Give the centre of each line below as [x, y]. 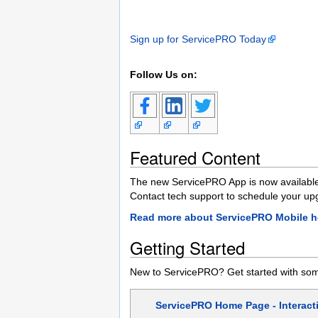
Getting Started [187, 247]
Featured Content [195, 157]
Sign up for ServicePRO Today [198, 39]
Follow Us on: [164, 75]
